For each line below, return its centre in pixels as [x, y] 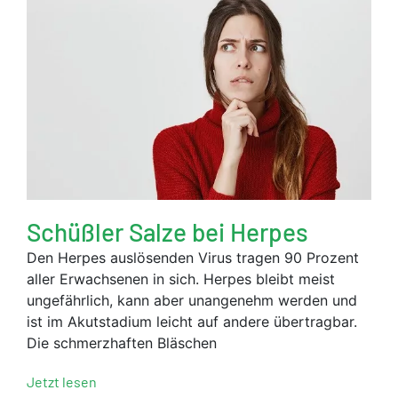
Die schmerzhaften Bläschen [122, 342]
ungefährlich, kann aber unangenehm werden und [192, 300]
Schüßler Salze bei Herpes [167, 231]
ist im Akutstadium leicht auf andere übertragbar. [192, 321]
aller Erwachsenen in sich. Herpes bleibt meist [181, 279]
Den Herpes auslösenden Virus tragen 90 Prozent [193, 257]
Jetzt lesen [62, 381]
